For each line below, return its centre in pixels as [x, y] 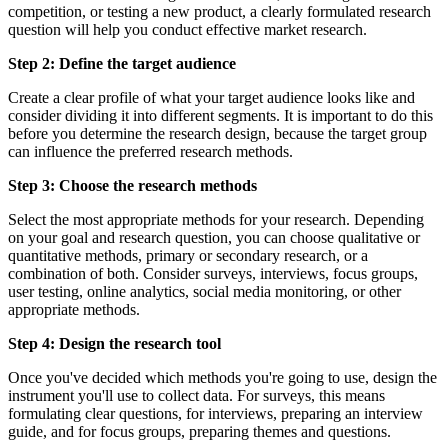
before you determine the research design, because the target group [217, 134]
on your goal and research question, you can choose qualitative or [214, 238]
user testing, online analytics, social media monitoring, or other [204, 292]
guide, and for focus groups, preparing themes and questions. [201, 432]
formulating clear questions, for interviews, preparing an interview [215, 414]
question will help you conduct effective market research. [189, 30]
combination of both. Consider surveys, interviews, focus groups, [213, 274]
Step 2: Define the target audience [124, 64]
